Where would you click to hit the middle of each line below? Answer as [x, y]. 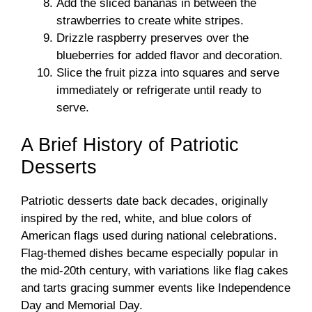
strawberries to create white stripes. [150, 20]
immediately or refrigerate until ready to [159, 90]
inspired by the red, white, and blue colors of [136, 219]
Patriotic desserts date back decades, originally [145, 201]
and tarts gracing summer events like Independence [156, 288]
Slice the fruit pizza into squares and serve [168, 72]
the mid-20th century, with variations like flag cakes [155, 271]
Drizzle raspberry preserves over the [153, 38]
